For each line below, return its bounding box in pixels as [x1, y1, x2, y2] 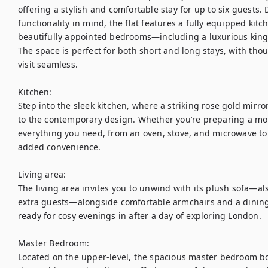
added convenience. [18, 141, 101, 153]
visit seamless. [18, 59, 78, 70]
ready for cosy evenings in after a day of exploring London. [18, 210, 261, 221]
